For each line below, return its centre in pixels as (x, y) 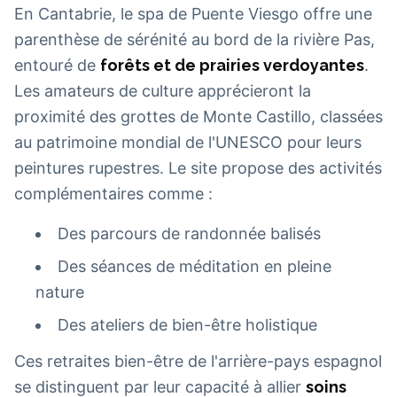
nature (60, 292)
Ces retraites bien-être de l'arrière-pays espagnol (198, 362)
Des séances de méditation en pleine (195, 267)
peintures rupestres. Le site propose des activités (198, 168)
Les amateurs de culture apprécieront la (163, 91)
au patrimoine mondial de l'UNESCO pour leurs (188, 143)
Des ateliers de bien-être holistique (187, 325)
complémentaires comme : (113, 194)
